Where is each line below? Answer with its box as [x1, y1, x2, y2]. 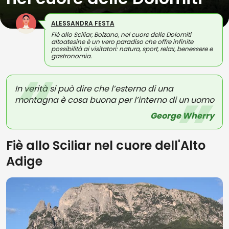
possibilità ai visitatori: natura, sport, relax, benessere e [51, 44, 213, 53]
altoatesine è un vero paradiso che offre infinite [51, 37, 193, 46]
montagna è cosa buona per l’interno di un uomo [15, 94, 214, 106]
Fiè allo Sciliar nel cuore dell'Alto [6, 137, 205, 154]
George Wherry [150, 110, 214, 122]
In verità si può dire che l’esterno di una [15, 83, 173, 95]
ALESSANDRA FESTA [51, 19, 114, 28]
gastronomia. [51, 52, 92, 60]
